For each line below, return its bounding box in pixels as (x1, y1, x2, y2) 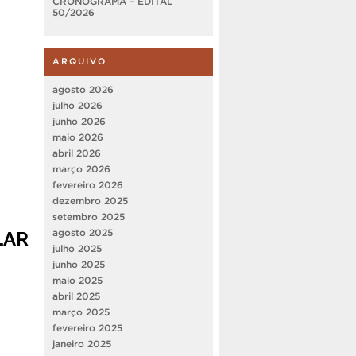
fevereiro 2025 (52, 322, 122, 333)
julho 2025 (52, 242, 102, 253)
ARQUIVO (52, 56, 106, 66)
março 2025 (52, 306, 110, 317)
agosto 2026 (52, 83, 114, 95)
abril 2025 (52, 290, 100, 301)
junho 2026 (52, 115, 106, 126)
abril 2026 (52, 147, 101, 158)
